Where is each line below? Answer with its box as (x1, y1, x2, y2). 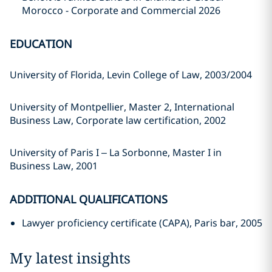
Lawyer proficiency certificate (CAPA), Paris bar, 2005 (22, 216, 262, 229)
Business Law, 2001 (10, 159, 98, 172)
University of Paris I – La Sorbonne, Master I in (10, 146, 222, 159)
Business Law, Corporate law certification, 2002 (10, 114, 226, 127)
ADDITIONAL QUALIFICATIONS (10, 192, 168, 206)
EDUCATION (10, 36, 72, 51)
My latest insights (10, 248, 131, 268)
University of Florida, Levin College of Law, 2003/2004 (10, 68, 252, 81)
